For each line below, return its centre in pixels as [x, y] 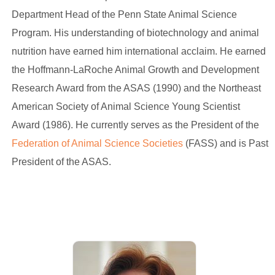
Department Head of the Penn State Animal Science [124, 14]
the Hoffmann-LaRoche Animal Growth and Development [135, 70]
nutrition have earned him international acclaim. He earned [138, 51]
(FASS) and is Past [227, 143]
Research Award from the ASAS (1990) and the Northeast [136, 88]
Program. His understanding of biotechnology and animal [135, 33]
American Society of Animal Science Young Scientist [126, 107]
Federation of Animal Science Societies [98, 143]
